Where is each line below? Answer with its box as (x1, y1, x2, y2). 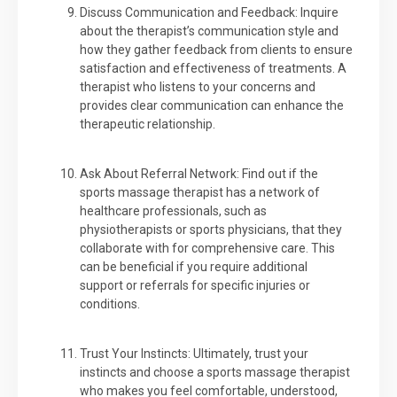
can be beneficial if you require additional (80, 259, 307, 274)
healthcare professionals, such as (80, 203, 267, 218)
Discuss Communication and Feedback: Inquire (80, 4, 339, 19)
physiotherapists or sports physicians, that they (80, 222, 342, 237)
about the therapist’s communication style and (80, 23, 339, 38)
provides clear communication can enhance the (80, 97, 344, 113)
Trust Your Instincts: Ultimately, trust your (80, 346, 308, 362)
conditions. (80, 296, 140, 311)
